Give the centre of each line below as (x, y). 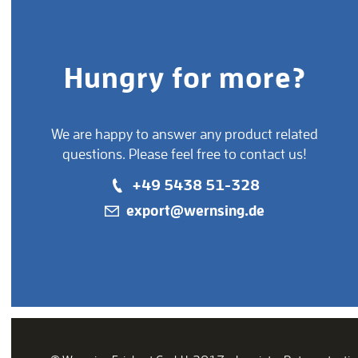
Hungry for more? (185, 77)
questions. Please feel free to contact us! (185, 153)
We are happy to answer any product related (185, 133)
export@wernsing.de (196, 210)
